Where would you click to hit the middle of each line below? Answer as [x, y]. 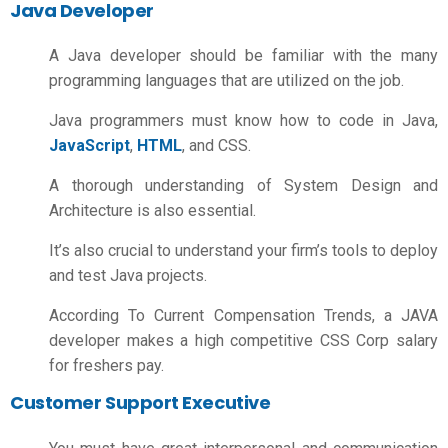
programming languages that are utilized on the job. [226, 80]
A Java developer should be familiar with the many [243, 55]
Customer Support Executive [140, 402]
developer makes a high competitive [181, 340]
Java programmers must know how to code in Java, [243, 120]
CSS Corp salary [376, 340]
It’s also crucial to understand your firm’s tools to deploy [243, 250]
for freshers [91, 365]
